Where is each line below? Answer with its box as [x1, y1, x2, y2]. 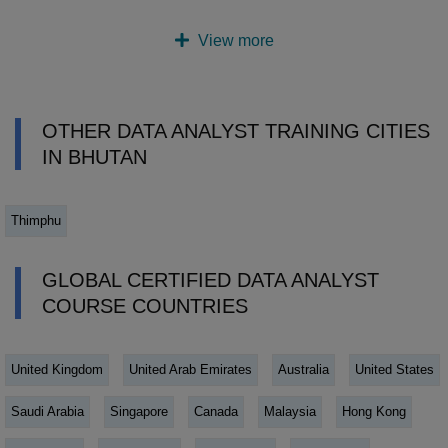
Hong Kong [342, 403, 406, 419]
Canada [194, 403, 238, 419]
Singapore [110, 403, 168, 419]
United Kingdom [11, 361, 103, 377]
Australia [278, 361, 329, 377]
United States [355, 361, 434, 377]
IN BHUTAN [42, 145, 147, 168]
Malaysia [264, 403, 316, 419]
